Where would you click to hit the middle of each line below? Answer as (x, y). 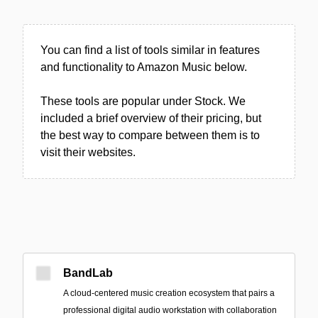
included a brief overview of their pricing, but (151, 118)
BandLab (88, 273)
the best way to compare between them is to (150, 135)
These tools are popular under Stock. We (143, 101)
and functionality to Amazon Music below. (144, 67)
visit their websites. (88, 152)
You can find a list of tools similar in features (150, 50)
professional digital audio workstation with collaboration (170, 310)
